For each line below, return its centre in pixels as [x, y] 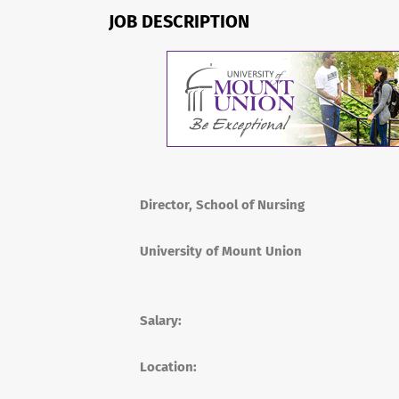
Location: [168, 367]
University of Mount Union [221, 251]
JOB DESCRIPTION [179, 21]
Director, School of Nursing [222, 205]
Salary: [161, 321]
